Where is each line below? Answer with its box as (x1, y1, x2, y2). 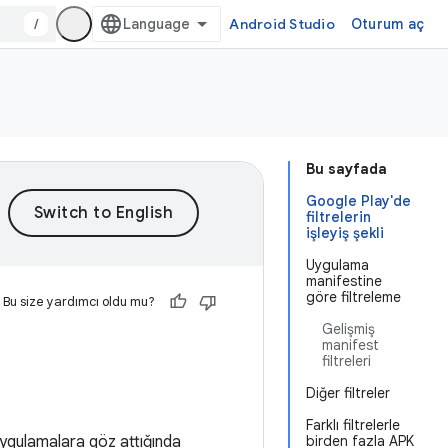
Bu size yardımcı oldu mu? (3, 293, 155, 310)
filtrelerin (306, 208, 371, 226)
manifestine (306, 272, 382, 290)
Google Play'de (306, 192, 411, 210)
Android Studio (229, 15, 335, 33)
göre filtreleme (306, 288, 401, 306)
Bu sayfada (306, 160, 387, 178)
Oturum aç (350, 15, 424, 33)
